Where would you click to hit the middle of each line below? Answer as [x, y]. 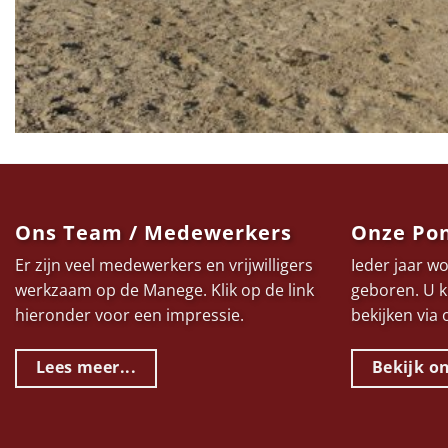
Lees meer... [86, 367]
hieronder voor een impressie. [129, 315]
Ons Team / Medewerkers [153, 233]
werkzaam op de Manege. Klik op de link [164, 290]
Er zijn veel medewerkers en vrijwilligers [164, 265]
